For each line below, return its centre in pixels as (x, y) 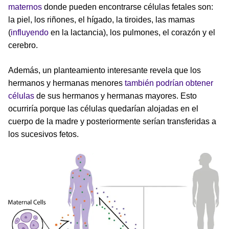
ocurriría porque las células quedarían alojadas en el (103, 108)
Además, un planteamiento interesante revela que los (105, 70)
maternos (25, 7)
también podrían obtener (169, 83)
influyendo (30, 32)
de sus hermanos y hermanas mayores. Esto (116, 96)
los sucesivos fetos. (43, 134)
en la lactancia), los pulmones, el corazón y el (132, 32)
